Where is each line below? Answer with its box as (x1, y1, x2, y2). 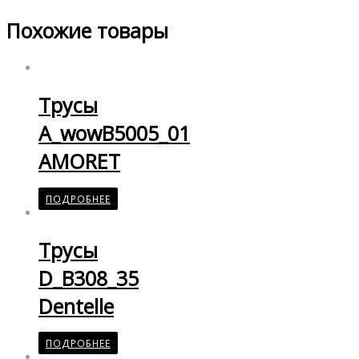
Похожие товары (6, 16, 168, 44)
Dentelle (38, 292, 114, 320)
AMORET (38, 147, 120, 175)
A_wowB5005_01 (38, 119, 190, 147)
